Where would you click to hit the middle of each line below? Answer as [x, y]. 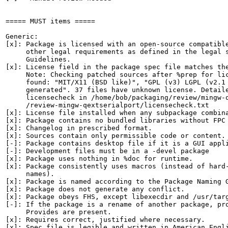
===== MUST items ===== [50, 21]
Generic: [22, 36]
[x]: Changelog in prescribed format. [79, 128]
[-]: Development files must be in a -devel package [107, 151]
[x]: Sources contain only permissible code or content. [116, 136]
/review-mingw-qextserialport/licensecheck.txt [107, 105]
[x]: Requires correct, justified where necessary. [105, 220]
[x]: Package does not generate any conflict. [95, 189]
